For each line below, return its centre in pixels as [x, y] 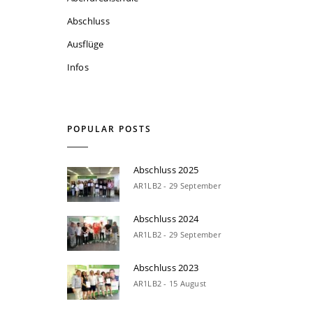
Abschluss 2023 [166, 268]
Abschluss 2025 [166, 170]
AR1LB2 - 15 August [170, 284]
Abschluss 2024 [166, 219]
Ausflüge [85, 44]
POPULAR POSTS [109, 129]
